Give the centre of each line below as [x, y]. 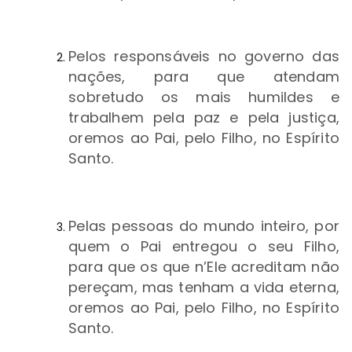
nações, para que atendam [204, 77]
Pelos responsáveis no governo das [204, 57]
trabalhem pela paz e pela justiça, [204, 118]
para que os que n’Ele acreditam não [204, 267]
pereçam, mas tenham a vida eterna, [204, 288]
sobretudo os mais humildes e [204, 97]
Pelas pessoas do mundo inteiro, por [204, 226]
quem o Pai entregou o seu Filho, [204, 247]
